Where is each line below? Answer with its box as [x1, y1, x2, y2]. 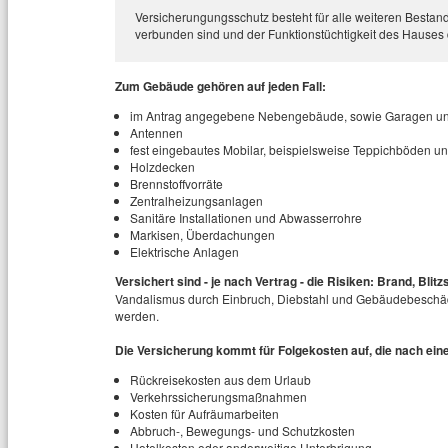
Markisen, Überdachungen [130, 226, 275, 243]
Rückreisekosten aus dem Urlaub [130, 371, 311, 388]
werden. [115, 307, 159, 324]
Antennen [130, 124, 183, 141]
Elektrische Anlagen [130, 243, 239, 260]
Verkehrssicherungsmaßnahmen [130, 388, 307, 405]
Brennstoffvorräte [130, 175, 223, 192]
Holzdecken [130, 158, 195, 175]
